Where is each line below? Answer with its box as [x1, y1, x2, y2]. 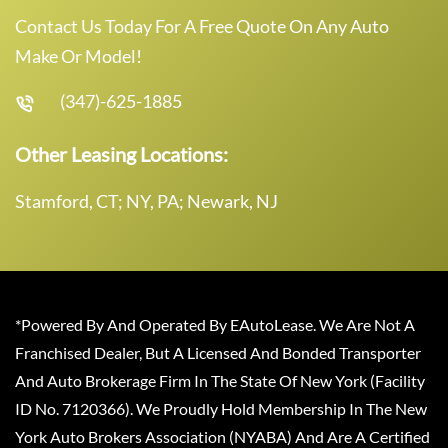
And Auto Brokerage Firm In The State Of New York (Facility [15, 370, 425, 390]
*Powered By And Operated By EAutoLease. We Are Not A [15, 314, 415, 334]
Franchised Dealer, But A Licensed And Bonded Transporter [15, 342, 421, 362]
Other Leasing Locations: [15, 141, 228, 166]
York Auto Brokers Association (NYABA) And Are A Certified [15, 426, 430, 446]
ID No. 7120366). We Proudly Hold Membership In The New [15, 398, 427, 418]
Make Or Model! [15, 44, 142, 67]
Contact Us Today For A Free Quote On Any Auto [15, 14, 389, 37]
